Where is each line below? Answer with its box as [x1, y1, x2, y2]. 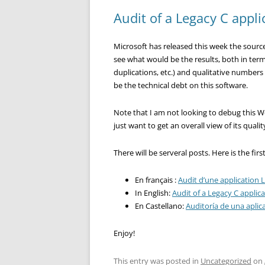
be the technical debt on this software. [114, 80, 248, 91]
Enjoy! [114, 228, 135, 238]
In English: [135, 188, 172, 198]
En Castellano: [135, 201, 186, 211]
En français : [135, 174, 178, 185]
